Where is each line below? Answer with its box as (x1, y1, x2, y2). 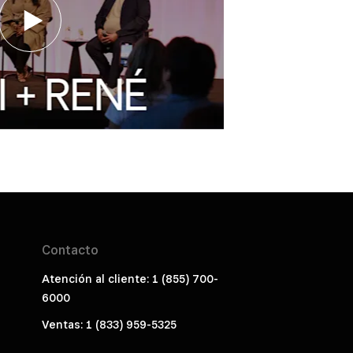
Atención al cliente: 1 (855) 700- (41, 273, 218, 286)
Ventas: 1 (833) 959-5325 (41, 318, 176, 332)
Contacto (41, 243, 98, 258)
